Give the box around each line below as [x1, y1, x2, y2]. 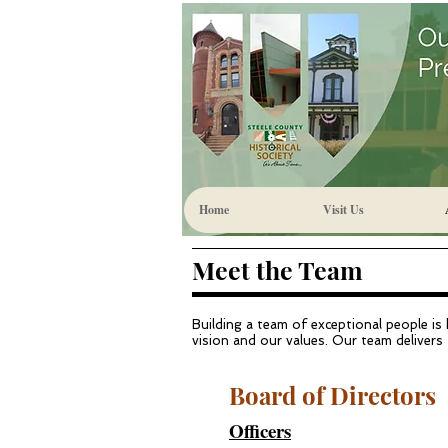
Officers [229, 417, 291, 444]
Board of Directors [229, 379, 436, 411]
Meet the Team [192, 253, 363, 286]
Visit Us [323, 201, 364, 218]
